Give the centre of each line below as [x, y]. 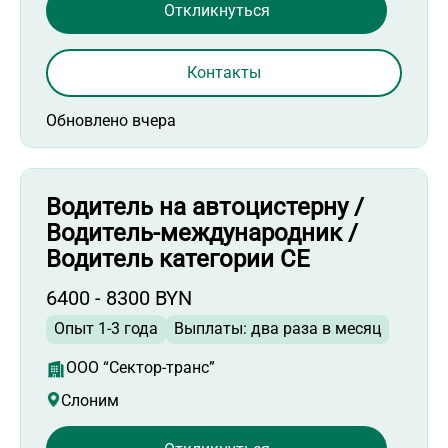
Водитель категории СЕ [178, 259]
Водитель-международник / [202, 233]
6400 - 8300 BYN [119, 298]
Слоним [90, 401]
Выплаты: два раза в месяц [277, 329]
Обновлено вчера [111, 121]
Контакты [224, 73]
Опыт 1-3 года [106, 329]
